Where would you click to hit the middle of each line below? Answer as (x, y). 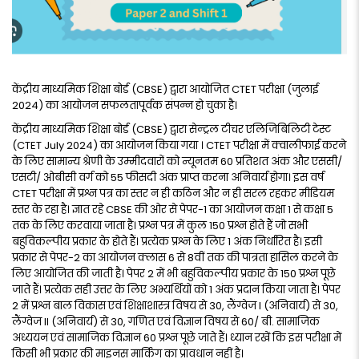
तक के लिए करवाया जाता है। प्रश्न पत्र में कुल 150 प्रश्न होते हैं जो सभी (160, 226)
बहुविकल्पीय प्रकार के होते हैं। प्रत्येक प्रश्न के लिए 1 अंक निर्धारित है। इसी (167, 242)
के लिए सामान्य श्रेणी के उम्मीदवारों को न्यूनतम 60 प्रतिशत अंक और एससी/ (177, 162)
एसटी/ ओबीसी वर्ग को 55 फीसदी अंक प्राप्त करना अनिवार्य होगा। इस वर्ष (168, 178)
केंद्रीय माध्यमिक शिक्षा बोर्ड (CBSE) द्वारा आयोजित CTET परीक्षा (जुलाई (165, 90)
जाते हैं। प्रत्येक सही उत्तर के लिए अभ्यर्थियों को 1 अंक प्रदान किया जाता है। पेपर (176, 290)
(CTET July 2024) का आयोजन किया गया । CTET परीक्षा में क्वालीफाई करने (179, 146)
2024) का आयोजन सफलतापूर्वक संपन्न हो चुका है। (125, 106)
